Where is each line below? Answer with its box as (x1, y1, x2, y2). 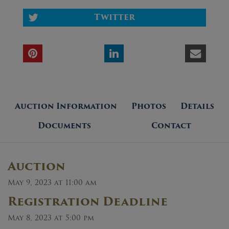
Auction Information (15, 100, 117, 112)
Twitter (94, 11, 135, 24)
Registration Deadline (8, 192, 168, 211)
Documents (38, 119, 91, 132)
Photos (131, 100, 166, 112)
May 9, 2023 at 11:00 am (8, 176, 97, 188)
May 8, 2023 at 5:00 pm (8, 212, 94, 223)
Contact (151, 119, 191, 132)
